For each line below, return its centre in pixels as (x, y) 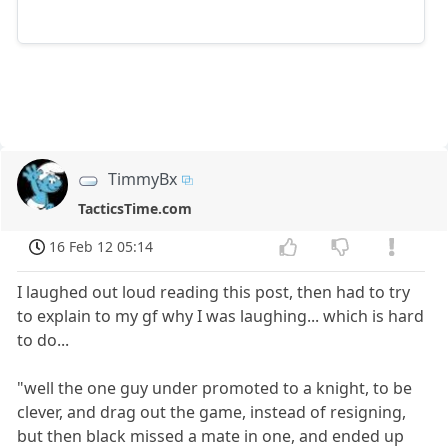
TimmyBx (143, 178)
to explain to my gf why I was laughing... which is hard (221, 315)
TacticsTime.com (135, 209)
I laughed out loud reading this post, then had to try (214, 291)
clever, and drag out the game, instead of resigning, (212, 411)
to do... (43, 339)
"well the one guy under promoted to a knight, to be (215, 387)
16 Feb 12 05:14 (101, 246)
